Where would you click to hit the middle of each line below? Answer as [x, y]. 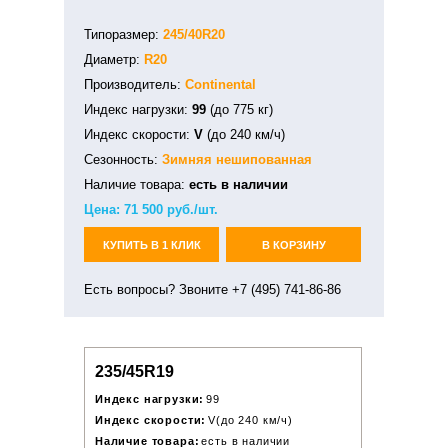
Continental [220, 84]
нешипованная [264, 159]
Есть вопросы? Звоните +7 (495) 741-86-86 [212, 289]
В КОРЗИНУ [293, 244]
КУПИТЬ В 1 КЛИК [151, 244]
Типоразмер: [123, 34]
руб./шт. [190, 209]
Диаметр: [114, 59]
